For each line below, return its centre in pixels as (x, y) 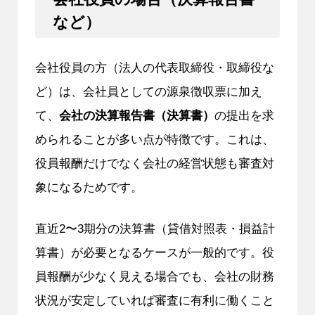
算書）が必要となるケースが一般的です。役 (154, 252)
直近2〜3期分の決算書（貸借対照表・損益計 (155, 228)
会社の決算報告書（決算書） (136, 115)
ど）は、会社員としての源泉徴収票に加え (148, 91)
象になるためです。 (89, 187)
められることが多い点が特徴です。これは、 (154, 139)
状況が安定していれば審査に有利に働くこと (154, 300)
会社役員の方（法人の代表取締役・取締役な (154, 67)
